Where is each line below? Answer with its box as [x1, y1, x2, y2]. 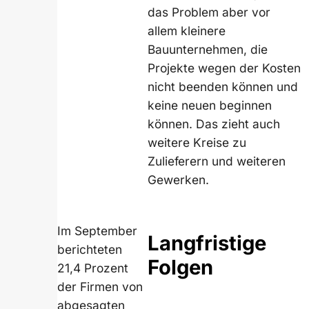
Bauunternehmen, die [148, 42, 268, 57]
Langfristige [148, 231, 267, 256]
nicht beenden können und [148, 79, 299, 94]
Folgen [148, 255, 214, 280]
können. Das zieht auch [148, 117, 281, 132]
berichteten [57, 242, 123, 257]
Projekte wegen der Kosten [148, 61, 301, 76]
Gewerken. [148, 172, 210, 188]
